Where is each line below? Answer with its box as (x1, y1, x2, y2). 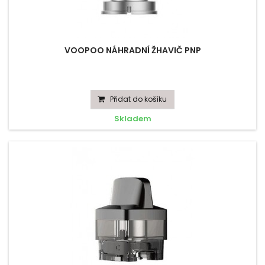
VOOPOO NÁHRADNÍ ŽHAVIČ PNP (64, 44, 201, 56)
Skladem (114, 113, 151, 124)
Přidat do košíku (110, 94, 167, 104)
